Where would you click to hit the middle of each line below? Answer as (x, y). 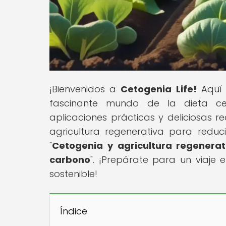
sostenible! (73, 174)
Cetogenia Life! (159, 89)
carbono (70, 159)
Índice (74, 211)
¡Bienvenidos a (85, 89)
